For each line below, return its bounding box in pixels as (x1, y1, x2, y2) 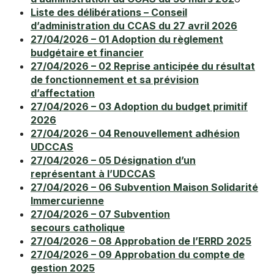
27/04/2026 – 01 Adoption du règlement (31, 33, 223, 46)
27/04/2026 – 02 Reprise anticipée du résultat (31, 60, 255, 73)
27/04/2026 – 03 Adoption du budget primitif (31, 100, 248, 113)
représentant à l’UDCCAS (31, 168, 155, 180)
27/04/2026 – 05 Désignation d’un (31, 154, 196, 167)
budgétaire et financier (31, 46, 144, 59)
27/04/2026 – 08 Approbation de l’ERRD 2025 (31, 235, 251, 248)
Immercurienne (31, 194, 104, 207)
